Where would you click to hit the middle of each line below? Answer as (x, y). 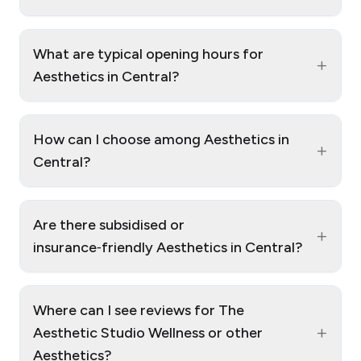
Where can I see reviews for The (139, 311)
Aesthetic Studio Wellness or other (148, 333)
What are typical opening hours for (148, 54)
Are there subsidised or (109, 225)
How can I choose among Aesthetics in (161, 140)
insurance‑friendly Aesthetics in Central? (168, 248)
